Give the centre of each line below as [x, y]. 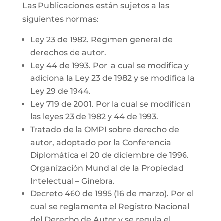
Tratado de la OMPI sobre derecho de [104, 129]
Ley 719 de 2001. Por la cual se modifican [110, 104]
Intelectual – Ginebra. [72, 181]
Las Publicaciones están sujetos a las [95, 6]
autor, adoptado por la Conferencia [100, 142]
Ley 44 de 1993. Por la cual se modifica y [109, 65]
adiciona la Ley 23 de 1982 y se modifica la [112, 78]
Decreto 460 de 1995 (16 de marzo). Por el [112, 194]
